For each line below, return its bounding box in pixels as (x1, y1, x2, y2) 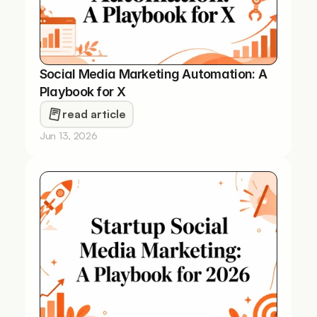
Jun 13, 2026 (39, 129, 98, 142)
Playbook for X (39, 84, 125, 99)
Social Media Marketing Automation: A (39, 67, 267, 81)
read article (62, 107, 126, 121)
